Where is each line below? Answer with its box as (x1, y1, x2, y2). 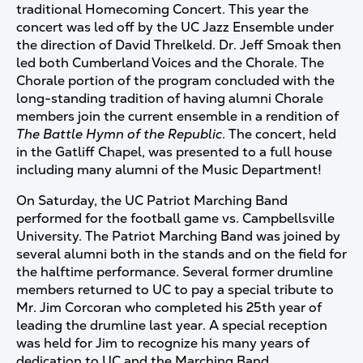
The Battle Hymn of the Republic (16, 126, 222, 143)
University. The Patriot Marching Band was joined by (16, 228, 340, 245)
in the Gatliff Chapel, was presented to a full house (16, 143, 332, 160)
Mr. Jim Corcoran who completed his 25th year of (16, 299, 322, 316)
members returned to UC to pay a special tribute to (16, 281, 334, 298)
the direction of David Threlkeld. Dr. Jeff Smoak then (16, 36, 341, 53)
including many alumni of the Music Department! (16, 161, 322, 178)
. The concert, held (222, 126, 336, 143)
